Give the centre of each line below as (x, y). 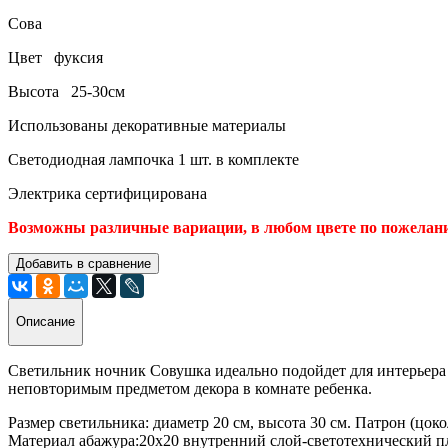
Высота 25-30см (66, 91)
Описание (45, 322)
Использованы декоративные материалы (147, 125)
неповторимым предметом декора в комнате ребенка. (190, 388)
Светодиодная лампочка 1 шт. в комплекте (153, 159)
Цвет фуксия (55, 57)
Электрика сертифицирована (107, 193)
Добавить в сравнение (83, 263)
